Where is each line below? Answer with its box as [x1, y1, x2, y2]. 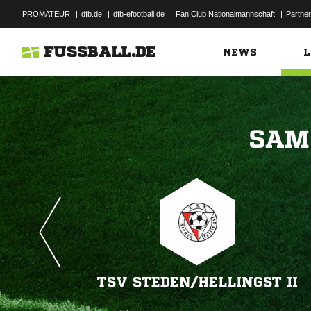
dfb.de [81, 10, 102, 18]
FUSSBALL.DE [44, 44, 156, 60]
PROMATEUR [22, 10, 70, 18]
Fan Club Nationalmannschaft [176, 10, 275, 18]
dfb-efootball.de [113, 10, 165, 18]
